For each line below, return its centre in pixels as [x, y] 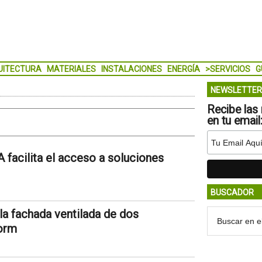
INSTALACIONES [131, 69]
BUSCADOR [232, 192]
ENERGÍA [183, 69]
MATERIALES [71, 69]
